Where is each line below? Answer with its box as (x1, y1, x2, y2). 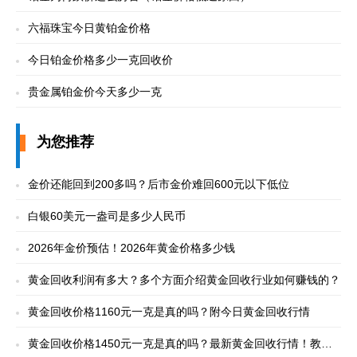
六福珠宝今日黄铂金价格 (28, 21, 151, 34)
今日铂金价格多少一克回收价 (28, 53, 173, 66)
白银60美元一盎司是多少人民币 (28, 209, 186, 222)
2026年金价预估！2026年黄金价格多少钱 (28, 241, 235, 254)
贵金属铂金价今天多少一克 (28, 84, 162, 98)
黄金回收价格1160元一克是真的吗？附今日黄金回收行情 (28, 304, 310, 318)
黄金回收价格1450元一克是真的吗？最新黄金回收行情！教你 (28, 336, 332, 350)
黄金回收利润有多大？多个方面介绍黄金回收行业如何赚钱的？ (28, 273, 340, 286)
